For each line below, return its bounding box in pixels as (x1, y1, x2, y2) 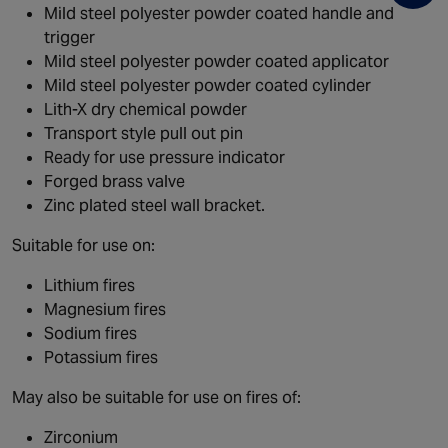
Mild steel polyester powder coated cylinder (44, 75, 371, 96)
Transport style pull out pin (44, 123, 243, 144)
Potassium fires (44, 347, 158, 368)
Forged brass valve (44, 171, 185, 192)
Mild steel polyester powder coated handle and (44, 3, 394, 24)
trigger (44, 27, 95, 48)
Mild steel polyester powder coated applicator (44, 51, 389, 72)
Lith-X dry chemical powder (44, 99, 247, 120)
